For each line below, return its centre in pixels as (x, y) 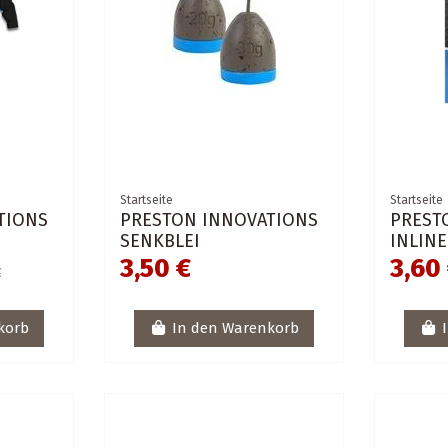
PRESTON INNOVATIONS (218, 219)
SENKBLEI (159, 240)
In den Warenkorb (235, 328)
